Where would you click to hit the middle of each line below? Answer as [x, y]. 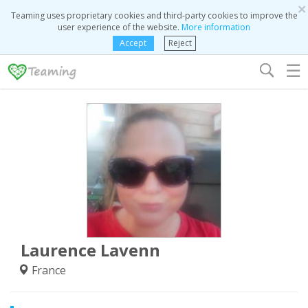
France [47, 270]
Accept [133, 43]
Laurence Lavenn [90, 250]
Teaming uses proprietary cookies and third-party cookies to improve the [154, 15]
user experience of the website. [120, 27]
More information [216, 27]
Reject [180, 43]
